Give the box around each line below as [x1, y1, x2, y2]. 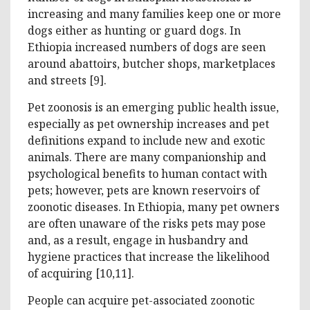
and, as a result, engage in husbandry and [28, 232, 248, 248]
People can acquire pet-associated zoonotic [28, 292, 255, 308]
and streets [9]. [28, 72, 107, 88]
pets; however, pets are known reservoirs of [28, 182, 259, 198]
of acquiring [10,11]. [28, 265, 134, 281]
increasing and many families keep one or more [28, 6, 281, 21]
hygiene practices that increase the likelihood [28, 248, 270, 264]
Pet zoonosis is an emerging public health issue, [28, 99, 279, 115]
